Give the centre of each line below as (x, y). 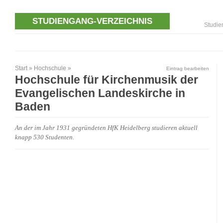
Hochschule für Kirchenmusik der (107, 80)
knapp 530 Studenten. (45, 138)
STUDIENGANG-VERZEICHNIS (93, 21)
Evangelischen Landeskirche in (100, 93)
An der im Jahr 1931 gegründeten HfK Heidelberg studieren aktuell (106, 128)
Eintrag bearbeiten (188, 69)
